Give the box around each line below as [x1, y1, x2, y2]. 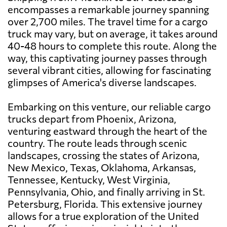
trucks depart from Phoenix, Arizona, [8, 112, 176, 125]
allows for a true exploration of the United [8, 210, 199, 222]
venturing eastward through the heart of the [8, 125, 207, 137]
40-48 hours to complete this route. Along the [8, 40, 217, 52]
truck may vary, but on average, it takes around [8, 27, 218, 40]
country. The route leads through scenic [8, 137, 187, 149]
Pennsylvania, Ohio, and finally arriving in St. [8, 185, 205, 198]
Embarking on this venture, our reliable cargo [8, 100, 211, 113]
